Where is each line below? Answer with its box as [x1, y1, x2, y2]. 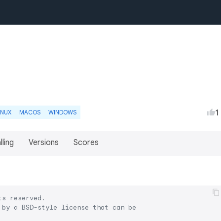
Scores [74, 138, 99, 147]
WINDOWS [48, 109, 76, 116]
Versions [29, 138, 59, 147]
